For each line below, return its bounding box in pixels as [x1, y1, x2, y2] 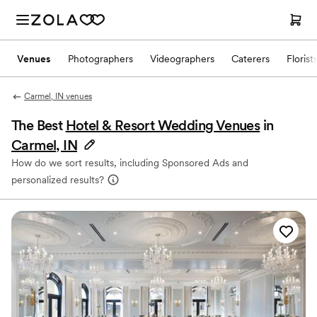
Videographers [150, 52, 214, 64]
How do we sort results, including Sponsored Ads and [11, 157, 248, 168]
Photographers [68, 52, 133, 64]
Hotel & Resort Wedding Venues [65, 117, 260, 134]
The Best [11, 117, 66, 134]
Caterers [231, 52, 270, 64]
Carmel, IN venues [23, 91, 92, 101]
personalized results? [11, 174, 104, 185]
